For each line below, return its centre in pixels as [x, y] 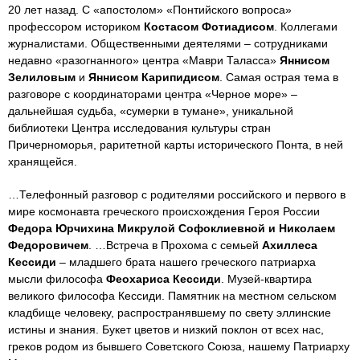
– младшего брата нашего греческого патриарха [186, 262]
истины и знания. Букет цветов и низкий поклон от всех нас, [166, 329]
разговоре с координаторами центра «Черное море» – [153, 94]
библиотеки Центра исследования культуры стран [139, 127]
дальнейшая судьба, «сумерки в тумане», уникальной [151, 110]
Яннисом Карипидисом [154, 77]
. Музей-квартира [266, 278]
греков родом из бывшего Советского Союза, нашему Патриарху [179, 346]
